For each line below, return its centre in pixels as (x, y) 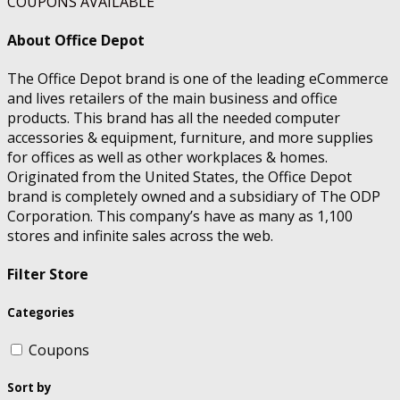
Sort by (29, 387)
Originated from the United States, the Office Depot (179, 177)
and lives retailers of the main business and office (172, 99)
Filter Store (48, 275)
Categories (41, 312)
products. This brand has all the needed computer (174, 118)
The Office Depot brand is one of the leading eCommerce (198, 79)
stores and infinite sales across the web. (140, 236)
